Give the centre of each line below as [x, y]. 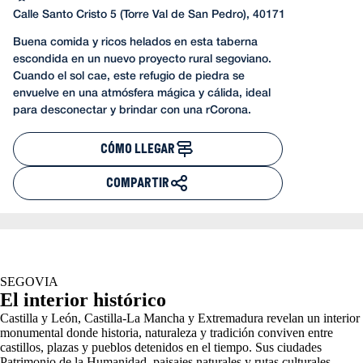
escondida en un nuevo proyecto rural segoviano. [142, 60]
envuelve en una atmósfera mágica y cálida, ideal [142, 94]
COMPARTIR [138, 183]
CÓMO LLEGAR [138, 149]
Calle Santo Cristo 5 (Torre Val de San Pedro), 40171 [149, 15]
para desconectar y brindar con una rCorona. [132, 111]
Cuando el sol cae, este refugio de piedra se [129, 77]
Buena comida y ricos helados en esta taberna [135, 43]
